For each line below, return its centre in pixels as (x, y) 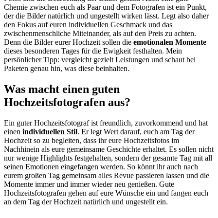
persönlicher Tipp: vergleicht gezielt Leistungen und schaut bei (100, 60)
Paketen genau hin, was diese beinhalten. (67, 69)
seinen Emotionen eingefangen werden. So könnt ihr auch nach (101, 167)
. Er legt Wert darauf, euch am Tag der (136, 132)
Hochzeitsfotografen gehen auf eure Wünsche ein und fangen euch (106, 193)
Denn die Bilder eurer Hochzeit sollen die (69, 42)
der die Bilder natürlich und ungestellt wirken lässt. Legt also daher (106, 16)
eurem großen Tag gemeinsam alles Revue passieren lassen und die (107, 176)
